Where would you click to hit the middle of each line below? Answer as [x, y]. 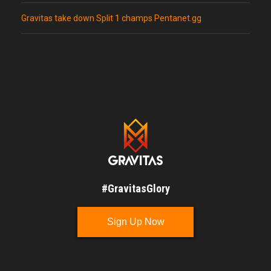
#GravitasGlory [135, 189]
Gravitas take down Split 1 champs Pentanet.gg [111, 18]
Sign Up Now [135, 222]
